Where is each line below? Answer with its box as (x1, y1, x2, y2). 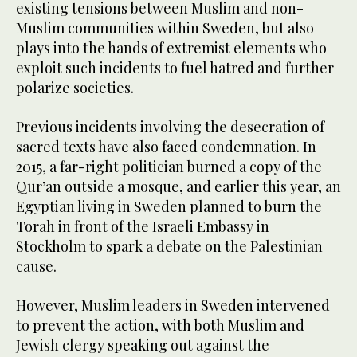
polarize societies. (16, 78, 134, 98)
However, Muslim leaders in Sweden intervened (16, 296, 330, 316)
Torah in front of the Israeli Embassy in (16, 217, 269, 237)
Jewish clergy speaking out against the (16, 335, 269, 355)
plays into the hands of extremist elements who (16, 38, 327, 58)
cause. (16, 257, 57, 277)
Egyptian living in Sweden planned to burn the (16, 197, 322, 217)
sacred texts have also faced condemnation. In (16, 137, 316, 157)
